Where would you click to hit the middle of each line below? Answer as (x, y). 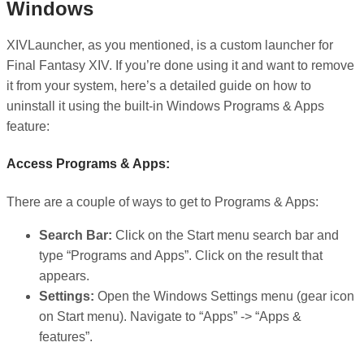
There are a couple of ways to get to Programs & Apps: (162, 201)
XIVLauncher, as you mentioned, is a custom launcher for (170, 45)
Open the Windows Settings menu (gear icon (224, 296)
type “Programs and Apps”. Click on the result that (181, 255)
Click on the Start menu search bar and (225, 235)
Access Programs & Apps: (88, 164)
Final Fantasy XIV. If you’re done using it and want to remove (180, 66)
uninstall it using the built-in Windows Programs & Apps (165, 106)
